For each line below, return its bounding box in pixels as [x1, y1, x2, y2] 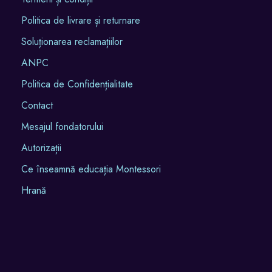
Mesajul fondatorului [21, 119, 103, 134]
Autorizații [21, 140, 61, 155]
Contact [21, 98, 53, 112]
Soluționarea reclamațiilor [21, 34, 123, 49]
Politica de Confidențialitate [21, 76, 133, 91]
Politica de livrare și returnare [21, 13, 140, 27]
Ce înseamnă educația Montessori [21, 161, 161, 176]
